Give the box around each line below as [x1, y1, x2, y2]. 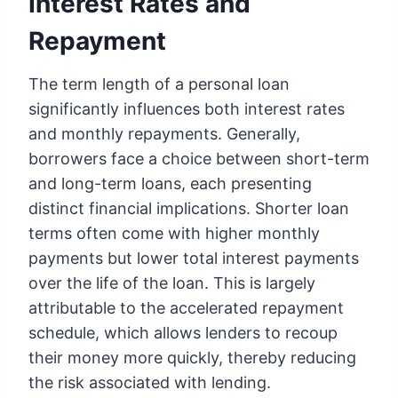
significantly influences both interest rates [28, 99, 345, 119]
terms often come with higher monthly [28, 224, 320, 243]
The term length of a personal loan [28, 75, 290, 94]
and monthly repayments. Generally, [28, 124, 300, 144]
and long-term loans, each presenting [28, 174, 312, 194]
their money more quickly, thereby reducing [28, 348, 356, 368]
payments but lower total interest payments [28, 249, 359, 268]
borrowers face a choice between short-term [28, 149, 370, 169]
